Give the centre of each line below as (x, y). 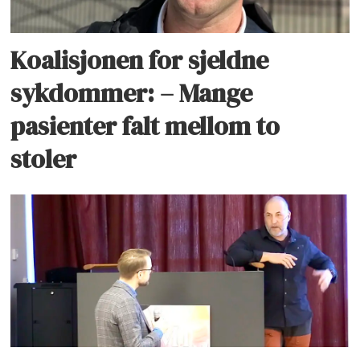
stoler (44, 160)
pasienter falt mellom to (145, 127)
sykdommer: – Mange (132, 94)
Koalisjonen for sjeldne (140, 61)
